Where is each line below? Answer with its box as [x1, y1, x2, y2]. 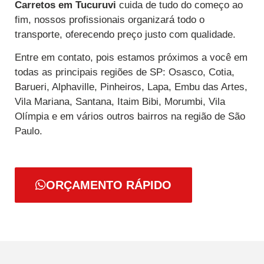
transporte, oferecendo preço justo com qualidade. [15, 28, 236, 40]
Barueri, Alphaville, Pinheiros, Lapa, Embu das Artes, [15, 81, 247, 93]
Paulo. [15, 125, 42, 137]
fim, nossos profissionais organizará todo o [15, 14, 204, 25]
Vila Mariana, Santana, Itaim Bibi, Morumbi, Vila [15, 95, 225, 107]
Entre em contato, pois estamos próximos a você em [15, 51, 247, 63]
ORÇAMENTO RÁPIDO [46, 179, 171, 192]
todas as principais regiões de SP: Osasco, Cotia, [15, 66, 235, 78]
